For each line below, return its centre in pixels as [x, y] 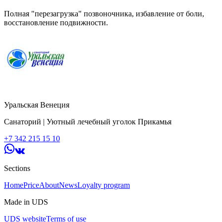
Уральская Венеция [37, 105]
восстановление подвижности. [56, 22]
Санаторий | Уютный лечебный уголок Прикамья [88, 121]
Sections [17, 168]
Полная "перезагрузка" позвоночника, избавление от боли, [104, 13]
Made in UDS [26, 202]
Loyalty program [104, 185]
